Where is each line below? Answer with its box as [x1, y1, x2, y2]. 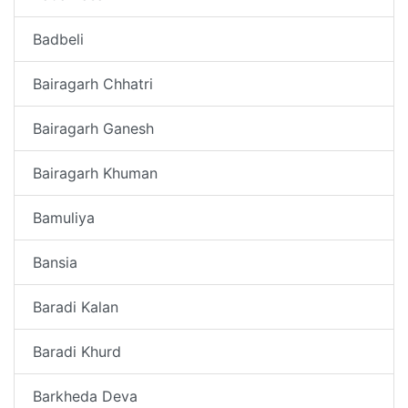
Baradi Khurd [33, 342, 121, 361]
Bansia [33, 252, 77, 271]
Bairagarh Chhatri [33, 74, 153, 93]
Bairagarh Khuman [33, 163, 158, 182]
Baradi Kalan [33, 297, 118, 316]
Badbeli [33, 29, 84, 48]
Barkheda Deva [33, 386, 138, 405]
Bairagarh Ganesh [33, 118, 154, 138]
